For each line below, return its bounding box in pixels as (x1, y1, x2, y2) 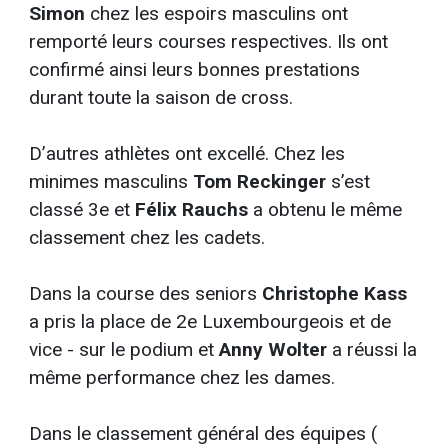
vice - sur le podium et (29, 338, 220, 362)
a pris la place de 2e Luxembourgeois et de (29, 310, 392, 334)
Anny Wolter (219, 338, 328, 362)
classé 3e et (29, 198, 136, 222)
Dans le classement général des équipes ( (29, 422, 378, 446)
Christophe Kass (262, 282, 408, 306)
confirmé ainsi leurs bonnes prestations (29, 58, 361, 82)
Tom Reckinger (193, 170, 327, 194)
